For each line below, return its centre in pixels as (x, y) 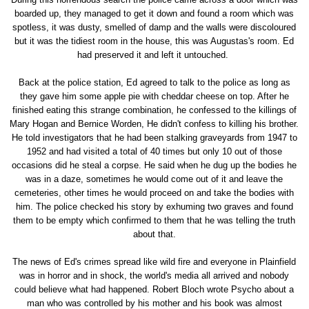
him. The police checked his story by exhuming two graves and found (154, 207)
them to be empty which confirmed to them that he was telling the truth (154, 220)
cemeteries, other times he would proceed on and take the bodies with (154, 193)
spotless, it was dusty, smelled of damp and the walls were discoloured (154, 27)
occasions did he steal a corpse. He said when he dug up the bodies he (154, 165)
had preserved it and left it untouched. (154, 55)
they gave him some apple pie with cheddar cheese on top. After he (154, 96)
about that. (154, 234)
